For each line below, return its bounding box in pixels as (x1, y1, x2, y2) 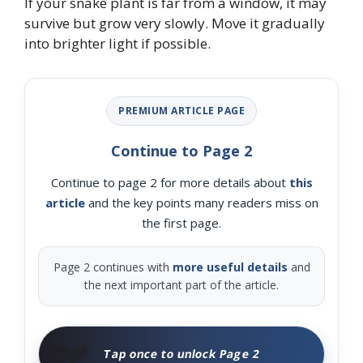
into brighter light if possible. (24, 33, 211, 53)
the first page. (142, 214, 221, 231)
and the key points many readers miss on (84, 194, 318, 211)
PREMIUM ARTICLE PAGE (118, 103, 245, 117)
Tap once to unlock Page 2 (102, 345, 261, 361)
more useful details (172, 258, 288, 275)
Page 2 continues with (53, 258, 173, 275)
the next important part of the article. (84, 276, 279, 293)
